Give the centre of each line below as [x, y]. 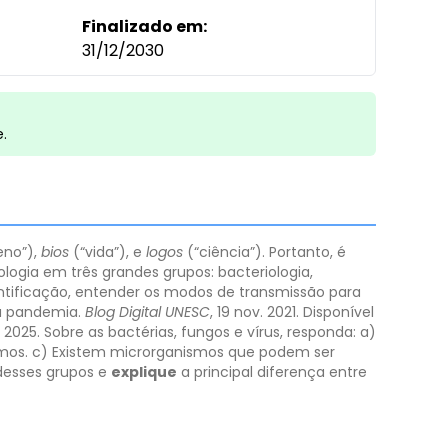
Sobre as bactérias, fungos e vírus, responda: [200, 332]
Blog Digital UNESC [147, 312]
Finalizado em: [145, 26]
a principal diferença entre [272, 372]
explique [144, 372]
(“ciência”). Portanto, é [266, 252]
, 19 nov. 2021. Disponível [292, 312]
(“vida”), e [107, 252]
